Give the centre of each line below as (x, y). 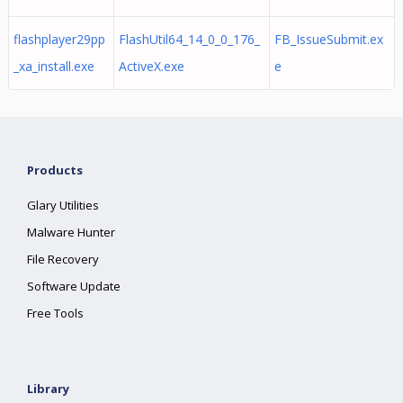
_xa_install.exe (54, 66)
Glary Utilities (63, 205)
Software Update (74, 286)
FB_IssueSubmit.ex (328, 39)
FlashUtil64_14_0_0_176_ (189, 39)
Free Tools (56, 313)
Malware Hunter (72, 232)
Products (55, 170)
